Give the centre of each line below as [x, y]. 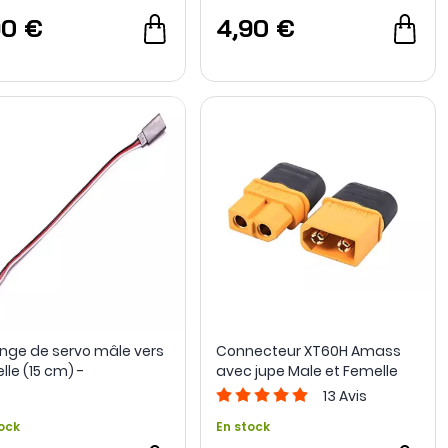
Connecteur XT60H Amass [308, 351]
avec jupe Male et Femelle [306, 371]
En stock [242, 427]
